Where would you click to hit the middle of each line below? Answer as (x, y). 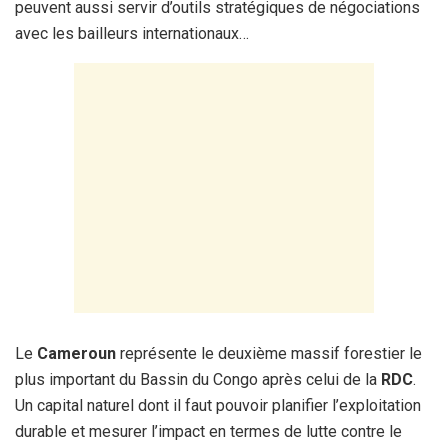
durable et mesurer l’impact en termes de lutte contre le (208, 432)
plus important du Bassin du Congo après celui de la (198, 380)
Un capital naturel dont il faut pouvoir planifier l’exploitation (218, 406)
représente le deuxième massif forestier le (271, 354)
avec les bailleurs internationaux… (132, 34)
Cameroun (78, 354)
